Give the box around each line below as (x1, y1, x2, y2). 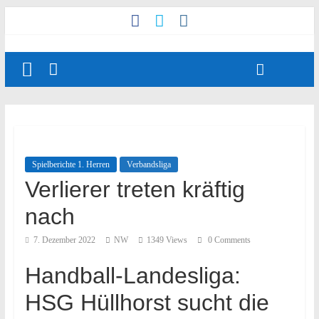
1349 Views (146, 235, 187, 245)
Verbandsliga (126, 159, 171, 169)
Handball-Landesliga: (24, 263, 241, 288)
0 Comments (205, 235, 251, 245)
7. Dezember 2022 (33, 235, 95, 245)
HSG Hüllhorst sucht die (24, 290, 269, 315)
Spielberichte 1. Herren (31, 159, 110, 169)
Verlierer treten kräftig (24, 177, 245, 202)
